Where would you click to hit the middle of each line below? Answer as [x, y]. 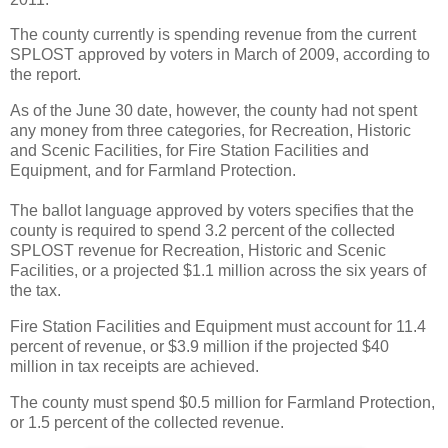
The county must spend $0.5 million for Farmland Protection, [222, 402]
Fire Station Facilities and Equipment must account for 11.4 [218, 327]
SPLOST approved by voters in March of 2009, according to [220, 55]
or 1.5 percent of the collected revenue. [147, 422]
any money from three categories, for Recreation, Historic [210, 131]
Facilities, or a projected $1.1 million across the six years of [218, 271]
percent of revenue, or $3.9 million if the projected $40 [199, 347]
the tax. [35, 291]
